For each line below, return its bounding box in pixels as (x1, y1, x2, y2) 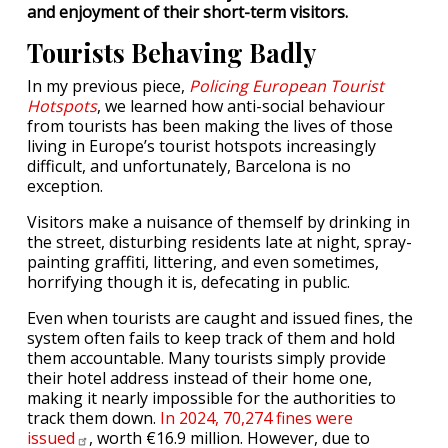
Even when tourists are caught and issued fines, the (27, 307, 413, 329)
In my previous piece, (27, 75, 189, 97)
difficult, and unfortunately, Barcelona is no (27, 155, 351, 177)
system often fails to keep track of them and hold (27, 327, 395, 349)
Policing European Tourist (189, 75, 384, 97)
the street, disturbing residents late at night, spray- (27, 231, 412, 253)
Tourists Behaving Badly (27, 36, 316, 69)
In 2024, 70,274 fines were (160, 407, 353, 429)
